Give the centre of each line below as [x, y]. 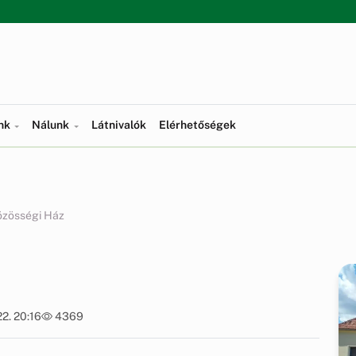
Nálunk [52, 125]
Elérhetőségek [197, 125]
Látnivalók [118, 125]
